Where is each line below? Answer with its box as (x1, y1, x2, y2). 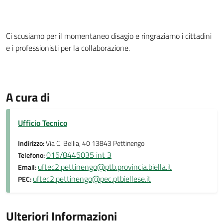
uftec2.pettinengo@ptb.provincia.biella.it (38, 161, 172, 173)
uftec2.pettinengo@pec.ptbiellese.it (33, 173, 151, 185)
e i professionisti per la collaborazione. (6, 42, 130, 54)
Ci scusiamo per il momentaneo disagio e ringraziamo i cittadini (6, 30, 212, 42)
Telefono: (18, 150, 46, 161)
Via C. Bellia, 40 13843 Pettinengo (46, 138, 144, 149)
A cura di (6, 88, 50, 106)
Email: (18, 162, 38, 173)
